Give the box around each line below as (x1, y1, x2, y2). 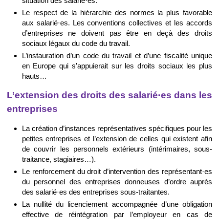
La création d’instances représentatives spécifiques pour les (22, 124, 212, 133)
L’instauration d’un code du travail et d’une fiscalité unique (22, 51, 212, 60)
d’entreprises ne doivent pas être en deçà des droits (22, 28, 212, 37)
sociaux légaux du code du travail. (22, 39, 130, 47)
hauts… (22, 71, 47, 80)
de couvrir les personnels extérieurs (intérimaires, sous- (22, 145, 212, 153)
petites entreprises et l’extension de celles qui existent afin (22, 134, 212, 143)
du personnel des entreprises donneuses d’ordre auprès (22, 177, 212, 186)
